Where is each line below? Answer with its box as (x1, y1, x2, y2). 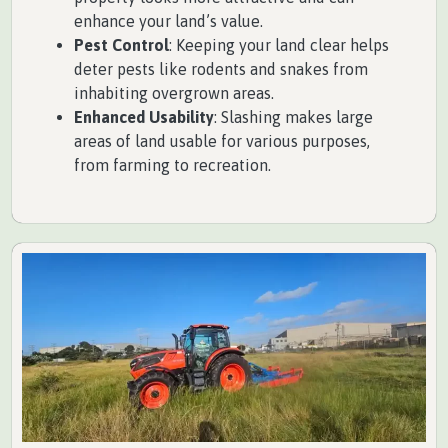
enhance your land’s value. (74, 12, 263, 31)
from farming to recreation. (74, 156, 271, 175)
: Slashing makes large (214, 108, 373, 127)
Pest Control (74, 36, 169, 55)
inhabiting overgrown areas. (74, 84, 274, 103)
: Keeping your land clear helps (169, 36, 389, 55)
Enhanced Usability (74, 108, 214, 127)
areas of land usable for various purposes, (74, 132, 370, 151)
